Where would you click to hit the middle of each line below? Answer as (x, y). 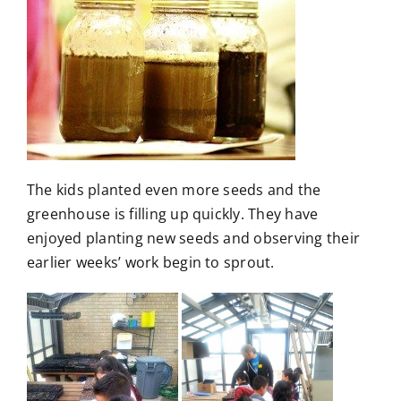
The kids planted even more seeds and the (174, 190)
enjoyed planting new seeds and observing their (194, 239)
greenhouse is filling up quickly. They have (173, 214)
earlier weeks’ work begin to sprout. (151, 263)
